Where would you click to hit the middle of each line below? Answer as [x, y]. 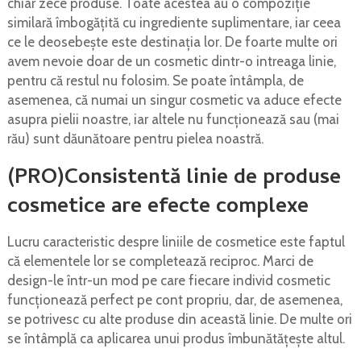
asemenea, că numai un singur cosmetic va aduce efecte [174, 100]
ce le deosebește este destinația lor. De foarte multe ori [172, 41]
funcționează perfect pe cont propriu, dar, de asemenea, [174, 299]
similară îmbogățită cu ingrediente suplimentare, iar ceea [174, 22]
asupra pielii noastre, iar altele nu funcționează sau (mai [173, 119]
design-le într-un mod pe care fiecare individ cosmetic [168, 280]
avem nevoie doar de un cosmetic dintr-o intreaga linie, [171, 61]
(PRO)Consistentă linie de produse [174, 178]
